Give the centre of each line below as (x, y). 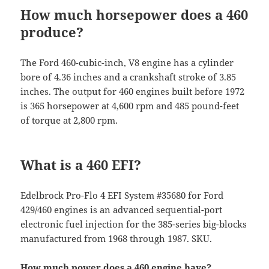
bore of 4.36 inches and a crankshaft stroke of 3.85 (128, 77)
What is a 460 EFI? (81, 165)
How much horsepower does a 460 (134, 15)
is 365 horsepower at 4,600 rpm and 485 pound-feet (130, 106)
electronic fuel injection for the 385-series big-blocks (134, 224)
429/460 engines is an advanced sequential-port (122, 210)
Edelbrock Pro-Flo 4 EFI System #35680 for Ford (122, 195)
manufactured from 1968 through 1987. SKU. (116, 239)
